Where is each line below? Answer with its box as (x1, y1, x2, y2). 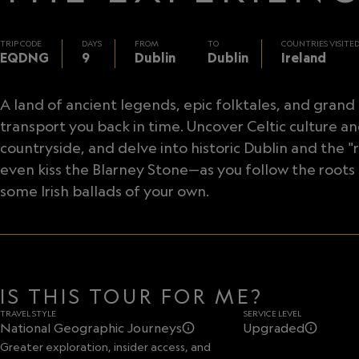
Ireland (281, 49, 326, 66)
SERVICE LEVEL (244, 308, 301, 319)
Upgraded (244, 319, 305, 336)
